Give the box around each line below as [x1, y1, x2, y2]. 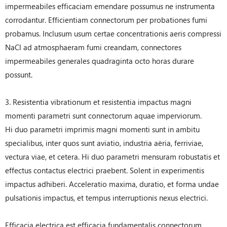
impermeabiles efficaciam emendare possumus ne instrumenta [5, 1, 215, 11]
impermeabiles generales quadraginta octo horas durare [5, 56, 194, 66]
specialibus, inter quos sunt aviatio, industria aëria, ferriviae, [5, 138, 203, 148]
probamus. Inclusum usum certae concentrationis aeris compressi [5, 28, 221, 39]
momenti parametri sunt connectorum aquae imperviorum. [5, 110, 202, 121]
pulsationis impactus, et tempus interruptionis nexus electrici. [5, 193, 208, 203]
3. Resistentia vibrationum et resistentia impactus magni [5, 97, 192, 107]
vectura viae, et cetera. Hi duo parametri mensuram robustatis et [5, 152, 220, 162]
